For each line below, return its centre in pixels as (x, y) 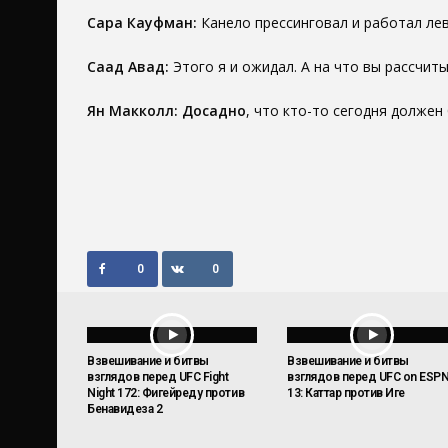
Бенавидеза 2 (125, 409)
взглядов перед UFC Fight (158, 377)
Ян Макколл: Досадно (166, 111)
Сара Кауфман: (142, 23)
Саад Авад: (128, 67)
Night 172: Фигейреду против (166, 393)
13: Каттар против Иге (346, 393)
